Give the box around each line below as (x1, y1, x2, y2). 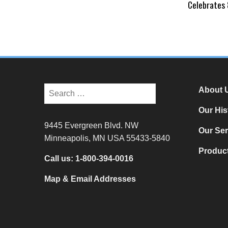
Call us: (44, 154, 75, 163)
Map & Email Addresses (44, 174, 136, 183)
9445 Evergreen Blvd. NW (44, 121, 138, 130)
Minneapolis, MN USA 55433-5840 (44, 133, 170, 142)
